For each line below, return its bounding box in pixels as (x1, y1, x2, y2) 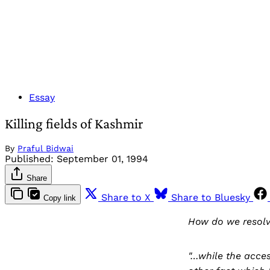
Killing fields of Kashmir (5, 115, 143, 131)
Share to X (101, 191, 151, 203)
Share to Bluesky (171, 191, 250, 203)
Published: (5, 152, 54, 165)
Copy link (43, 193, 76, 202)
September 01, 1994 (57, 152, 148, 165)
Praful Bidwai (17, 143, 74, 153)
